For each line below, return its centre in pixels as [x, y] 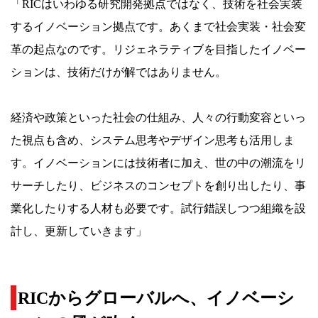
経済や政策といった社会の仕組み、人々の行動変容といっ [158, 117]
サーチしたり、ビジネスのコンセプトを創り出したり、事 [158, 185]
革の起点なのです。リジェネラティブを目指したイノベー [158, 49]
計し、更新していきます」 [79, 231]
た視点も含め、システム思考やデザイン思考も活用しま [153, 140]
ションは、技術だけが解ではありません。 [119, 72]
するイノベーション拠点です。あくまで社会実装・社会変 [158, 26]
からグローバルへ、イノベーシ [171, 298]
